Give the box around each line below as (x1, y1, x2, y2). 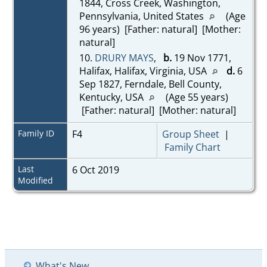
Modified (17, 174, 53, 186)
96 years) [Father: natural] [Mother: (79, 22, 241, 36)
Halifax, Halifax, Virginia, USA (79, 64, 209, 77)
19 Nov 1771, (171, 51, 231, 64)
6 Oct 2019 (72, 163, 122, 176)
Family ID (17, 127, 54, 139)
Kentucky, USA (79, 90, 146, 104)
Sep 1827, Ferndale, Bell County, (79, 77, 222, 91)
